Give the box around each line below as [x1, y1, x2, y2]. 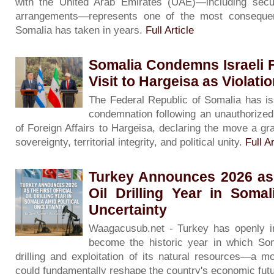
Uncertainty [89, 201, 167, 218]
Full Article [146, 24, 194, 36]
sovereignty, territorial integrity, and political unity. [15, 136, 245, 148]
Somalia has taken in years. [15, 24, 146, 36]
